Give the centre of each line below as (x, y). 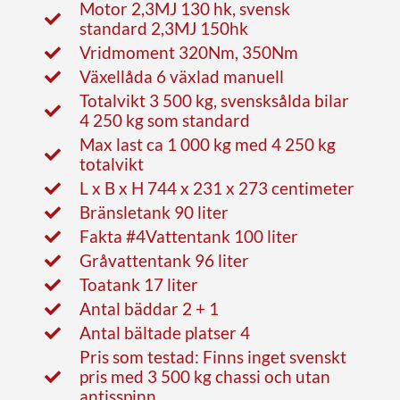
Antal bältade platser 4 (164, 332)
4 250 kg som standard (164, 120)
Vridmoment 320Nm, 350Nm (188, 52)
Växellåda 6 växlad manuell (181, 76)
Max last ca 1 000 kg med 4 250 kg (207, 144)
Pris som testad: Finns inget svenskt (212, 356)
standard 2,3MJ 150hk (163, 28)
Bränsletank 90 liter (154, 212)
